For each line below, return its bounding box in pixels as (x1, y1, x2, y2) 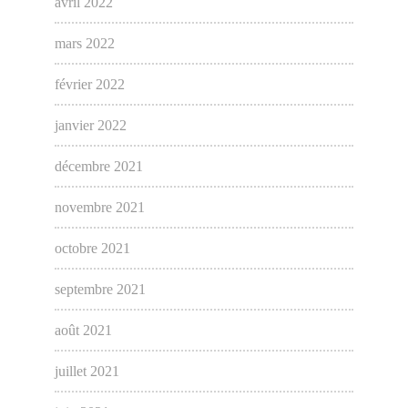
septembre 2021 (54, 281, 146, 298)
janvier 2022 (54, 117, 127, 134)
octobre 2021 (54, 240, 130, 257)
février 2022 (54, 76, 125, 93)
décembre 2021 (54, 158, 143, 175)
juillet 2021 (54, 363, 119, 380)
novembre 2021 (54, 199, 145, 216)
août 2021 (54, 322, 112, 339)
